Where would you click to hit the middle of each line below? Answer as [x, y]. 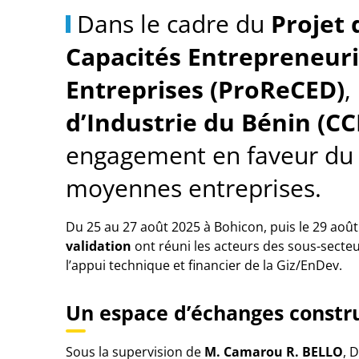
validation [99, 246]
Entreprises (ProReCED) [205, 89]
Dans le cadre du [174, 24]
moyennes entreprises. [194, 188]
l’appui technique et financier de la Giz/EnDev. [204, 265]
